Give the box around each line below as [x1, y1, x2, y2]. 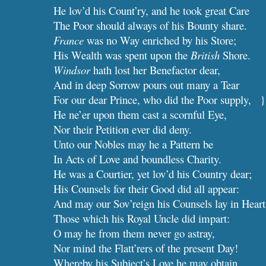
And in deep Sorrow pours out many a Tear [53, 77, 240, 92]
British [191, 47, 220, 62]
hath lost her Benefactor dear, [90, 62, 221, 77]
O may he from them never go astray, [53, 226, 216, 240]
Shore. [220, 47, 251, 62]
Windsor [53, 62, 91, 77]
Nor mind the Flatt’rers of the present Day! [53, 240, 239, 255]
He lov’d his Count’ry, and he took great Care [53, 3, 250, 18]
